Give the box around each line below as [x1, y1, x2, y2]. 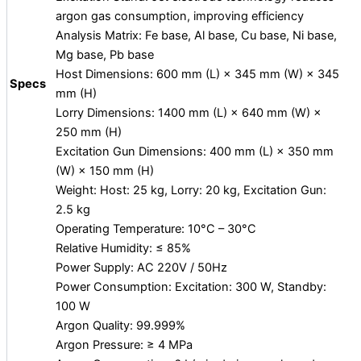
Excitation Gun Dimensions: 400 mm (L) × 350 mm [56, 143, 334, 159]
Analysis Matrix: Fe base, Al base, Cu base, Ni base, [56, 27, 337, 43]
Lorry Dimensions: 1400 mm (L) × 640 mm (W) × [56, 105, 322, 120]
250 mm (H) [56, 124, 122, 139]
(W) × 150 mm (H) [56, 163, 154, 178]
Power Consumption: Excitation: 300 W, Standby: [56, 279, 326, 294]
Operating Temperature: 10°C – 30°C [56, 221, 256, 236]
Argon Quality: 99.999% [56, 317, 185, 333]
